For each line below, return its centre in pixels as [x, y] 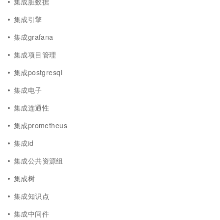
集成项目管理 [35, 55]
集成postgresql [38, 72]
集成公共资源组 [39, 161]
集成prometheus [41, 125]
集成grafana [34, 37]
